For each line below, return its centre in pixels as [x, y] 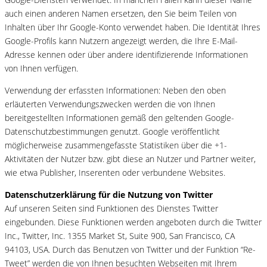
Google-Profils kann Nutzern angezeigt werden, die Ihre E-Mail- [121, 41]
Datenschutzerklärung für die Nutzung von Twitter [109, 194]
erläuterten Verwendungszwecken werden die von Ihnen [110, 104]
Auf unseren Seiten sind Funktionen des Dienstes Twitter [111, 208]
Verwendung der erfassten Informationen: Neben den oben [115, 91]
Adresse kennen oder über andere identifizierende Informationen [126, 55]
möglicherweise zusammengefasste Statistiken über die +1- [116, 145]
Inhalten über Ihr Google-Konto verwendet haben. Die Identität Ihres [133, 27]
